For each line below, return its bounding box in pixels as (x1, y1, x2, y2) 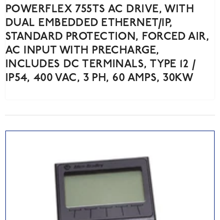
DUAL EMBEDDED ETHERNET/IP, (5, 18, 173, 29)
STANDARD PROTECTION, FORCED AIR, (5, 31, 210, 43)
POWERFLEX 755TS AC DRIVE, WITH (5, 4, 194, 16)
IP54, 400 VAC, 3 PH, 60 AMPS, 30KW (5, 73, 193, 84)
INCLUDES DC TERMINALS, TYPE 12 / (5, 59, 196, 71)
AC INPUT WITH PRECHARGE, (5, 45, 160, 57)
